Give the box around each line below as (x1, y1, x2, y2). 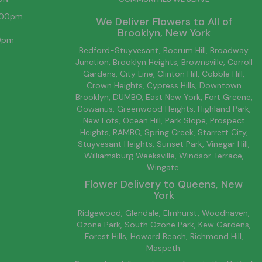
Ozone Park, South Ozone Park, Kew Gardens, (77, 219, 251, 230)
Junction (75, 57, 109, 67)
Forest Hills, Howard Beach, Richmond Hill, (84, 231, 243, 242)
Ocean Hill (122, 115, 161, 126)
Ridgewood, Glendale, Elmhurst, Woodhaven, (78, 208, 250, 218)
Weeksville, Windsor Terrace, (133, 150, 244, 161)
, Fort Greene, (200, 92, 253, 102)
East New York (145, 92, 201, 102)
